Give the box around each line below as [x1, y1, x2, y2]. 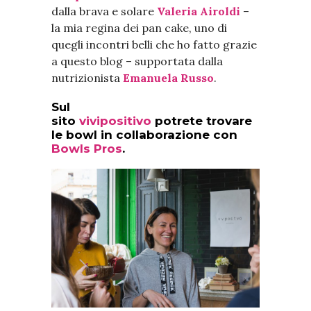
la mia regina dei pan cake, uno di [51, 20, 227, 35]
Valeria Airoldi [157, 3, 240, 18]
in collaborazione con [97, 127, 237, 142]
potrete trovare [151, 113, 252, 128]
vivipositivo [79, 113, 151, 128]
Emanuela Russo [123, 70, 214, 85]
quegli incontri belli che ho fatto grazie [51, 37, 257, 51]
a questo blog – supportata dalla [51, 53, 223, 68]
